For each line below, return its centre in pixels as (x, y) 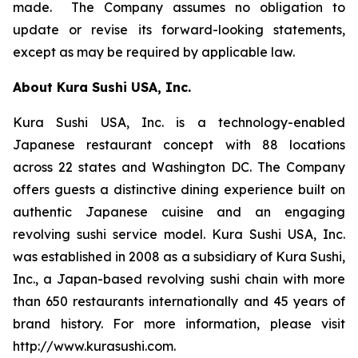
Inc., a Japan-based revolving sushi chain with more (179, 279)
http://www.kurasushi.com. (94, 346)
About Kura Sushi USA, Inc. (102, 87)
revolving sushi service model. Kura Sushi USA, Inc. (179, 234)
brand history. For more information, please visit (179, 324)
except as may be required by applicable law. (154, 52)
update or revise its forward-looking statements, (179, 30)
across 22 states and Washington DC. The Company (179, 167)
